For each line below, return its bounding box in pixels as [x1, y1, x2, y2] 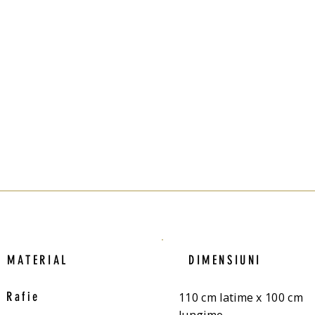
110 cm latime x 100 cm [179, 290, 304, 305]
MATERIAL [7, 252, 68, 268]
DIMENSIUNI [188, 252, 262, 268]
